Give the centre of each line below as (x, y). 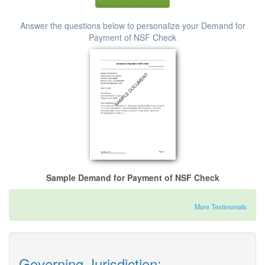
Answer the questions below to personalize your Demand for (132, 25)
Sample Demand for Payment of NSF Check (132, 178)
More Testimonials (221, 207)
